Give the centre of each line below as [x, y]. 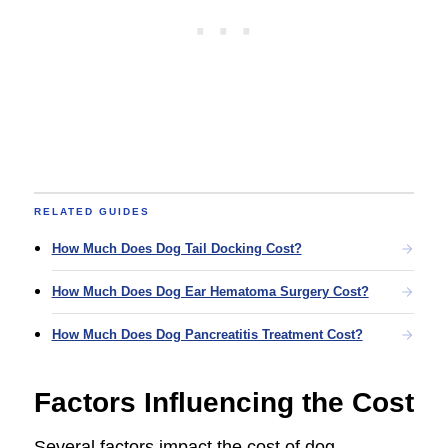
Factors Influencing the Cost [223, 402]
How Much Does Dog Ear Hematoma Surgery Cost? [210, 291]
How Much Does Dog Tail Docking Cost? [176, 248]
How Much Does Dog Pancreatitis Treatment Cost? [207, 334]
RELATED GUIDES [91, 211]
